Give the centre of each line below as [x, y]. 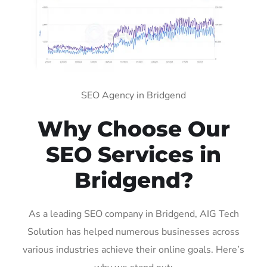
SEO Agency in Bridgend [133, 95]
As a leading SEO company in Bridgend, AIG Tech [133, 214]
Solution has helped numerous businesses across [133, 232]
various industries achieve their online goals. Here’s [133, 249]
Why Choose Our [133, 128]
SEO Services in [133, 154]
